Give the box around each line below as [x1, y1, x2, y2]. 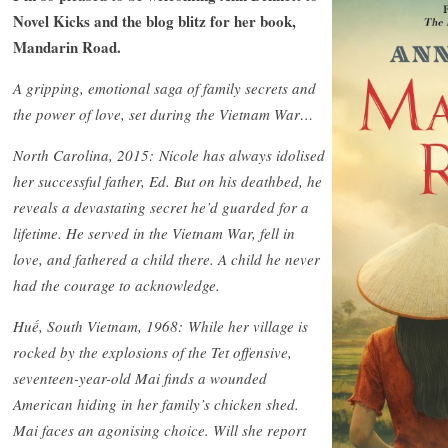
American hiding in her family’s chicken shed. [13, 393, 299, 414]
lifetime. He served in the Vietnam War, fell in [13, 222, 295, 243]
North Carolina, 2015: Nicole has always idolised [13, 144, 325, 165]
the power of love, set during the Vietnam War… [13, 103, 313, 124]
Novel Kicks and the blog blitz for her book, [13, 9, 296, 32]
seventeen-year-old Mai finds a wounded [13, 367, 267, 388]
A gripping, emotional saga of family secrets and [13, 77, 316, 98]
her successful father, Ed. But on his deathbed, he [13, 170, 322, 191]
